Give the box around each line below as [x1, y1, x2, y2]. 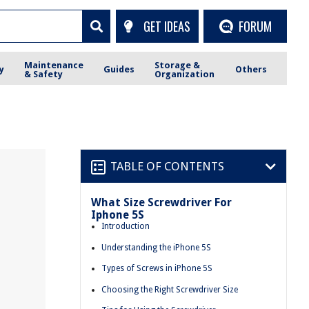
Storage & [154, 59, 201, 70]
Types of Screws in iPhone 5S [101, 263, 212, 274]
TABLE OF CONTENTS [110, 159, 224, 173]
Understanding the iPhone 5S [101, 242, 211, 252]
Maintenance [24, 59, 84, 70]
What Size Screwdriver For [91, 196, 232, 209]
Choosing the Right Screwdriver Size [101, 284, 238, 295]
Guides [103, 64, 135, 74]
